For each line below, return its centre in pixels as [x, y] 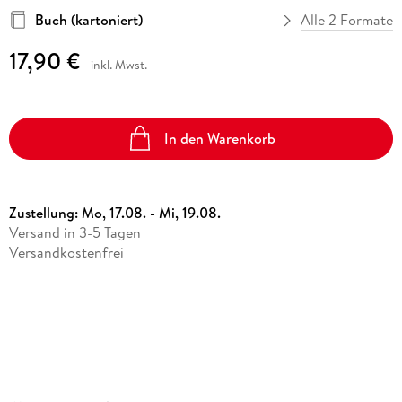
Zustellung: [45, 212]
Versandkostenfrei [66, 252]
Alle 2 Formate [347, 20]
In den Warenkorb [220, 138]
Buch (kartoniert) [88, 20]
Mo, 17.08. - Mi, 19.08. [151, 212]
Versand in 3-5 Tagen [74, 232]
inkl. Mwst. [118, 65]
